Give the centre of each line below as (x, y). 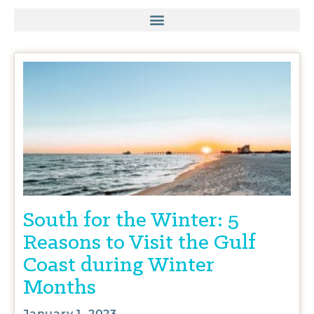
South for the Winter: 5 (131, 220)
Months (60, 288)
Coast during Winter (119, 265)
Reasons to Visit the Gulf (139, 243)
